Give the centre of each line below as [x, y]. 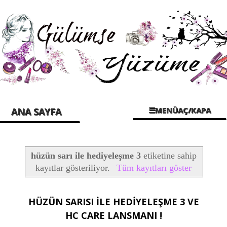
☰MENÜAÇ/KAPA [180, 110]
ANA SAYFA [36, 112]
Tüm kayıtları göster [154, 167]
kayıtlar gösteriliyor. [74, 167]
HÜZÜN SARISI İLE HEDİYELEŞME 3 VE [113, 201]
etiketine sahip [168, 155]
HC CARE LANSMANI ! [113, 215]
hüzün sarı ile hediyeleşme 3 [86, 155]
